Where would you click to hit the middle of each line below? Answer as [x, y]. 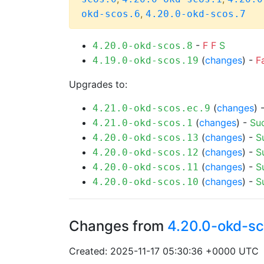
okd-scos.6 [111, 14]
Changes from [118, 226]
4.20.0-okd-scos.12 [146, 152]
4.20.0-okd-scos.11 [146, 167]
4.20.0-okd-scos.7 [196, 14]
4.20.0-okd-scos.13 [146, 138]
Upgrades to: [98, 84]
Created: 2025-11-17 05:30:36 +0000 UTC [164, 251]
